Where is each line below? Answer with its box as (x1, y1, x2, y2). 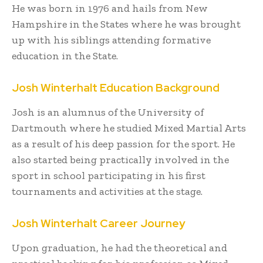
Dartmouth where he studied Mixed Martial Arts (12, 121, 246, 134)
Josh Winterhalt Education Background (12, 80, 220, 95)
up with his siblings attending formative (12, 33, 211, 46)
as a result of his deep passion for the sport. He (12, 137, 235, 150)
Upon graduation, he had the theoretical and (12, 241, 227, 254)
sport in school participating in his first (12, 168, 205, 182)
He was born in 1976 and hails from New (12, 1, 208, 15)
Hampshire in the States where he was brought (12, 17, 241, 31)
